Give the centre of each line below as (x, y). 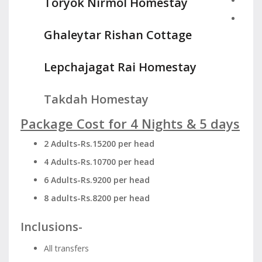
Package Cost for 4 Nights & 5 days (130, 123)
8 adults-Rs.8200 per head (97, 198)
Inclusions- (51, 227)
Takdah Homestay (96, 99)
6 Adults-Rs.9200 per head (97, 180)
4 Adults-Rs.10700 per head (99, 162)
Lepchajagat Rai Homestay (120, 67)
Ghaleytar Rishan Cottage (118, 35)
